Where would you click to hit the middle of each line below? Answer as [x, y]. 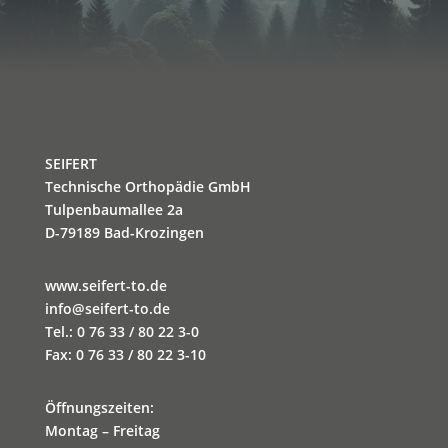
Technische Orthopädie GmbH [147, 186]
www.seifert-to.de [105, 285]
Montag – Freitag [102, 430]
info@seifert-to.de [107, 308]
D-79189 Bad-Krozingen [124, 232]
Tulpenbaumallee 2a [113, 209]
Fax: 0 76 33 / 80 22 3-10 [125, 354]
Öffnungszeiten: [99, 407]
